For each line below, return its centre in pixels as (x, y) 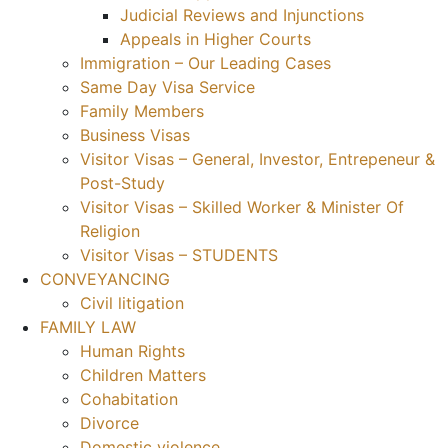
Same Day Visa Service (167, 87)
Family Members (142, 111)
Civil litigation (132, 303)
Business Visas (135, 135)
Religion (110, 231)
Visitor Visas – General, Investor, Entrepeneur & (257, 159)
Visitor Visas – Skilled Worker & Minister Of (242, 207)
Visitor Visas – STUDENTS (179, 255)
